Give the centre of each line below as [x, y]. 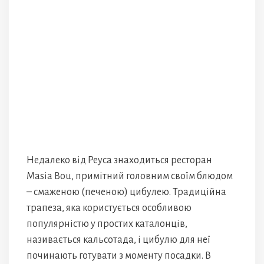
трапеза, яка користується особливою [109, 208]
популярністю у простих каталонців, [107, 224]
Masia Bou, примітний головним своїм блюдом [130, 176]
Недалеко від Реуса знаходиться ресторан [119, 160]
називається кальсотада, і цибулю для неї [118, 240]
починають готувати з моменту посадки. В [119, 255]
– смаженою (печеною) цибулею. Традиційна [126, 192]
